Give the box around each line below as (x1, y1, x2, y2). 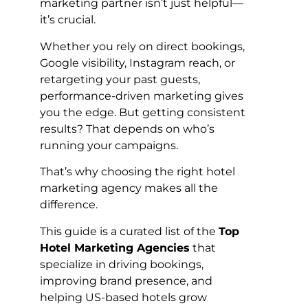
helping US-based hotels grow (40, 290, 207, 304)
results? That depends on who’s (40, 122, 214, 135)
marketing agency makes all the (40, 181, 218, 195)
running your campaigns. (40, 138, 178, 152)
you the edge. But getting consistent (40, 105, 245, 119)
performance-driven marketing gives (40, 89, 243, 102)
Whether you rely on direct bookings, (40, 39, 245, 53)
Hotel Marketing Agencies (40, 241, 190, 254)
